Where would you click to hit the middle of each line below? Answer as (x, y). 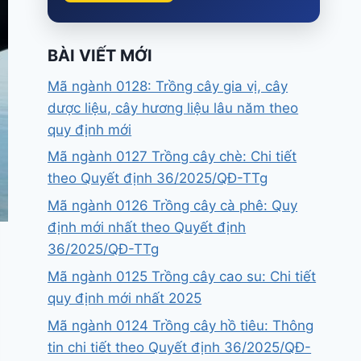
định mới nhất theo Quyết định (147, 228)
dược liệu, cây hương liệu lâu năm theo (173, 108)
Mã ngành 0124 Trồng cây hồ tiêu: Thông (181, 325)
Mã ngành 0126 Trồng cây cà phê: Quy (173, 206)
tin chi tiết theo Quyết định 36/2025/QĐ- (180, 347)
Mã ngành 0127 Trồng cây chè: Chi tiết (172, 157)
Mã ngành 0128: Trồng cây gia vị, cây (168, 86)
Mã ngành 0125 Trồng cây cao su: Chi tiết (182, 276)
